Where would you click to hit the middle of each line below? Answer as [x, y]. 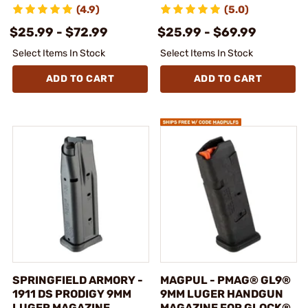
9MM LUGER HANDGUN [222, 294]
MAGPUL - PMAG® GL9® [225, 280]
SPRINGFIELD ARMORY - [78, 280]
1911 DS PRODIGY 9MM [72, 294]
